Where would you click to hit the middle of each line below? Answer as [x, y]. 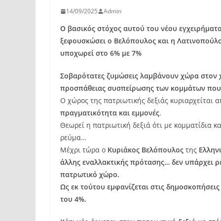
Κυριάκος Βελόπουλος [146, 150]
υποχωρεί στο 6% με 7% [101, 53]
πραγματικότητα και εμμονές [110, 113]
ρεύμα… [73, 137]
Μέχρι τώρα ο [84, 150]
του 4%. [73, 199]
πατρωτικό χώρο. [90, 174]
